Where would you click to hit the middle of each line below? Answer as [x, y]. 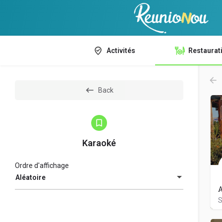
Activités [121, 50]
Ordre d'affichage [42, 166]
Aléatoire [30, 178]
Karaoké [99, 143]
